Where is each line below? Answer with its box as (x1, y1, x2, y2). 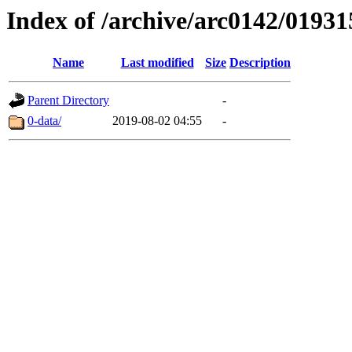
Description (229, 56, 291, 70)
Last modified (120, 56, 194, 70)
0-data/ (27, 114, 61, 128)
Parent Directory (27, 93, 109, 108)
